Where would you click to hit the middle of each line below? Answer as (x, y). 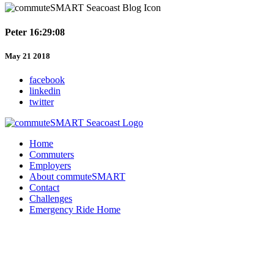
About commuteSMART (77, 177)
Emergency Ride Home (75, 210)
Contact (44, 188)
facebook (47, 80)
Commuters (52, 155)
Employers (50, 166)
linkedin (45, 91)
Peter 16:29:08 (35, 32)
